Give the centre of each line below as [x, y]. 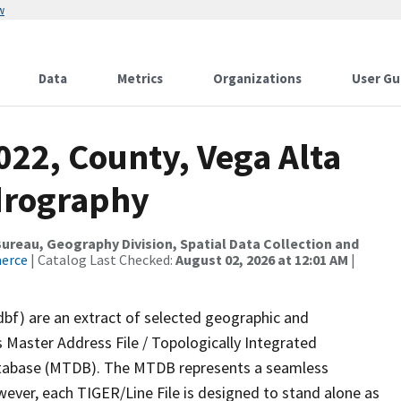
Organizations [257, 78]
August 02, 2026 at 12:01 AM [262, 260]
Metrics [140, 78]
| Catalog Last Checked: [102, 260]
